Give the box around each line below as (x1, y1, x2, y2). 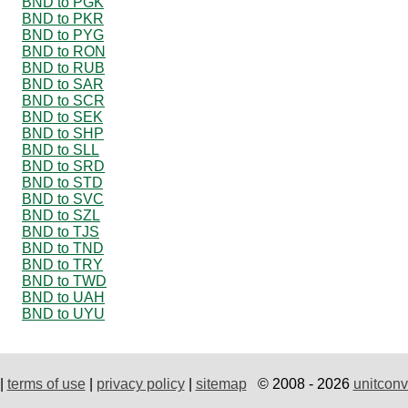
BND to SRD (22, 158, 105, 174)
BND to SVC (22, 190, 104, 207)
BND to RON (22, 43, 106, 59)
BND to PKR (22, 10, 104, 26)
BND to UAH (22, 289, 105, 305)
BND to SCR (22, 92, 105, 108)
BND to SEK (22, 108, 103, 125)
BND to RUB (22, 59, 105, 76)
